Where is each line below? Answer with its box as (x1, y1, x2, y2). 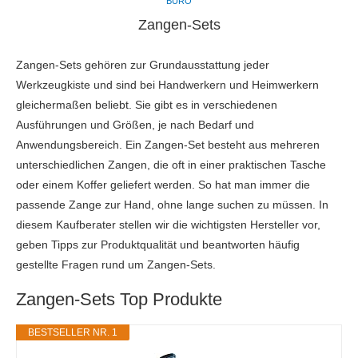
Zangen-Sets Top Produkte (16, 289, 222, 309)
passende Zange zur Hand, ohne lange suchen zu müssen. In (16, 198, 328, 211)
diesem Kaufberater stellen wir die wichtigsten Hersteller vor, (16, 218, 320, 231)
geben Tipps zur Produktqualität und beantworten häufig (16, 238, 300, 251)
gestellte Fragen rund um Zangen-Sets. (16, 258, 216, 271)
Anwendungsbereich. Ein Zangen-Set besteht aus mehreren (16, 138, 320, 151)
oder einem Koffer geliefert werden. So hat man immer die (16, 178, 310, 191)
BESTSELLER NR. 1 (28, 327, 117, 338)
